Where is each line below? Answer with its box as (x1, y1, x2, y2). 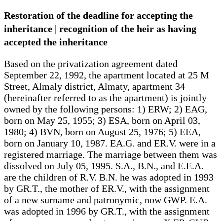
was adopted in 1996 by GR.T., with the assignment (4, 205, 210, 217)
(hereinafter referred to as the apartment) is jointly (4, 92, 207, 103)
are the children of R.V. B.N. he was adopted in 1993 (4, 171, 214, 183)
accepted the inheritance (4, 36, 108, 47)
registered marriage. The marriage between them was (4, 148, 217, 160)
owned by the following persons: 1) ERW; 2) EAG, (4, 103, 207, 114)
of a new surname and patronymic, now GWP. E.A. (4, 194, 207, 205)
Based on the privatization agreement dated (4, 58, 178, 69)
